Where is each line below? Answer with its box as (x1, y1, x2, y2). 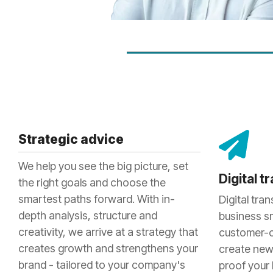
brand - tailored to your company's (18, 258, 185, 271)
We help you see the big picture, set (18, 159, 188, 172)
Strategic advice (18, 131, 124, 147)
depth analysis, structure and (18, 208, 157, 222)
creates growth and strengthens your (18, 241, 198, 255)
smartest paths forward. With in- (18, 192, 175, 205)
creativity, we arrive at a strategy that (18, 225, 198, 238)
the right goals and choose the (18, 175, 166, 189)
